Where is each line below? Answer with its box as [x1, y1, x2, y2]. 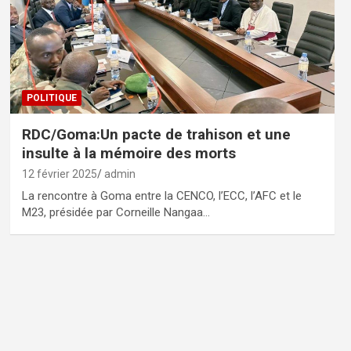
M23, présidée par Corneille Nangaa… [21, 205, 210, 220]
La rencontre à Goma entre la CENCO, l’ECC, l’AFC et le [21, 189, 302, 204]
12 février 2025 [21, 168, 97, 181]
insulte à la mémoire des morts [21, 144, 236, 163]
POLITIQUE [26, 92, 77, 104]
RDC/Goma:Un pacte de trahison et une [21, 125, 291, 144]
